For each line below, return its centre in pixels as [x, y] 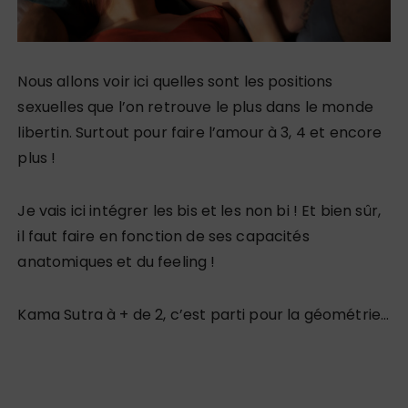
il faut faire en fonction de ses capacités [163, 237]
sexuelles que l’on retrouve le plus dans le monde [195, 107]
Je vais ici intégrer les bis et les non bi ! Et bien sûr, [199, 211]
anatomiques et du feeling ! [117, 262]
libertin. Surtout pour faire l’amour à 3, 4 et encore [200, 133]
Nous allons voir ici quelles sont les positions [175, 82]
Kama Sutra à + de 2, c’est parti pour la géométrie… [204, 315]
